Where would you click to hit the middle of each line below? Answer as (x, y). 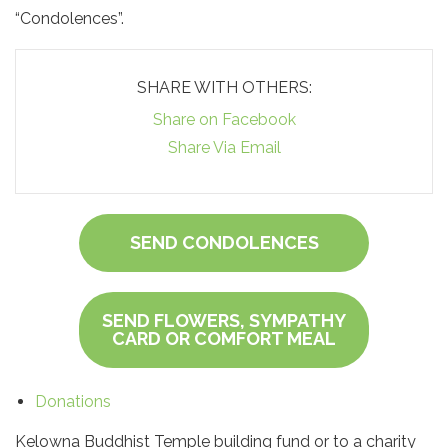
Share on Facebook (224, 119)
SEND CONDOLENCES (224, 242)
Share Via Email (224, 147)
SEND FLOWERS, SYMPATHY (224, 320)
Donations (73, 401)
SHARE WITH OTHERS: (224, 87)
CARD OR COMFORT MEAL (224, 338)
